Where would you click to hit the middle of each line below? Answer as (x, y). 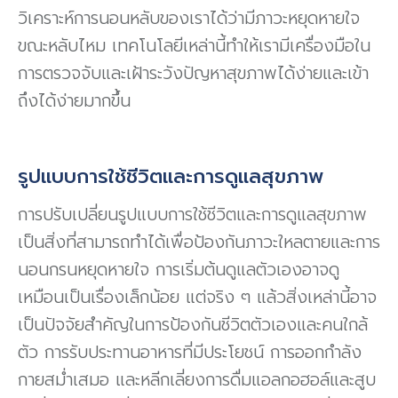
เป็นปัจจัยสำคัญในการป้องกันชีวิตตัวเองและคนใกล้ (193, 325)
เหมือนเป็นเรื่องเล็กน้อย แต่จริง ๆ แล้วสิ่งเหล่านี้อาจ (197, 298)
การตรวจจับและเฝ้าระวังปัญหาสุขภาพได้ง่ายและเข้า (193, 74)
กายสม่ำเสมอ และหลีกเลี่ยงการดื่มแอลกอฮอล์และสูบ (197, 380)
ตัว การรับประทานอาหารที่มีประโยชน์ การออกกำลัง (190, 353)
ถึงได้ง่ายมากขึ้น (74, 101)
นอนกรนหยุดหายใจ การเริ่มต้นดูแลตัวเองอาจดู (179, 270)
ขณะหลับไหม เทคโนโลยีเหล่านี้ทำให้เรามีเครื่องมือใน (194, 46)
